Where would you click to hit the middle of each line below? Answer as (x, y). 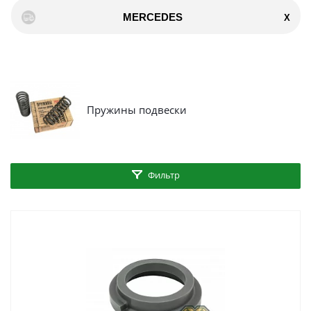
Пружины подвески (137, 110)
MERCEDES (153, 17)
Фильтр (163, 175)
